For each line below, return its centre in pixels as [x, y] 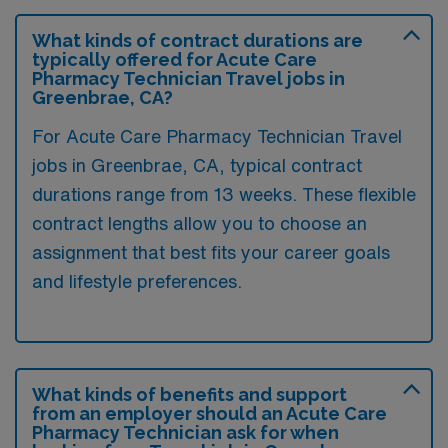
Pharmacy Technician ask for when [185, 432]
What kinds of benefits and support [189, 394]
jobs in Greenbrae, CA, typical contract [197, 165]
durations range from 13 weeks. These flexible [224, 194]
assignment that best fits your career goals [211, 252]
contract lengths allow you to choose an [199, 223]
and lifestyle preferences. [137, 281]
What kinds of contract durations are [197, 40]
